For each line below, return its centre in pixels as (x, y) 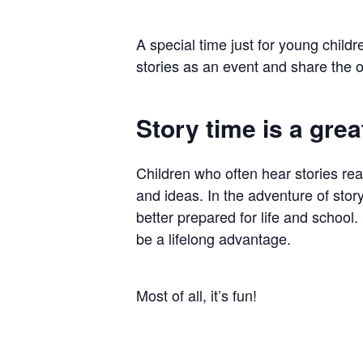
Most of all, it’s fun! (196, 295)
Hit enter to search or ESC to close (177, 36)
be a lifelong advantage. (214, 238)
